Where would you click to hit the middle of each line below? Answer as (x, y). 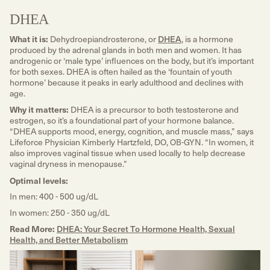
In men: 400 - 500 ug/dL (55, 196)
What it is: (29, 38)
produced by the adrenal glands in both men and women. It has (126, 49)
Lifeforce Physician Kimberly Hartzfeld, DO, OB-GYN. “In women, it (132, 142)
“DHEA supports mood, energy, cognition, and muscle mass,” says (132, 131)
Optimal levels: (40, 180)
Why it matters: (39, 109)
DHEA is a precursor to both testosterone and (154, 110)
